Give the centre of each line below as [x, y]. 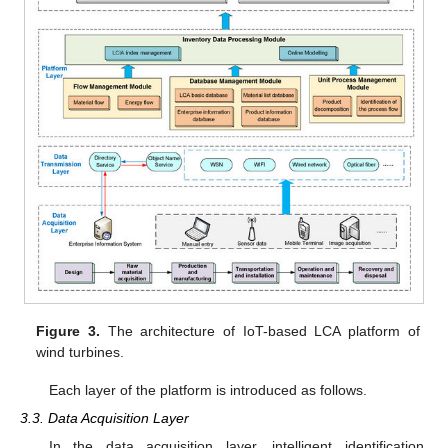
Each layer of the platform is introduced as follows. [207, 390]
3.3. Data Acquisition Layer [104, 418]
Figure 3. [68, 331]
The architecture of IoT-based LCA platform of [260, 331]
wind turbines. [80, 352]
